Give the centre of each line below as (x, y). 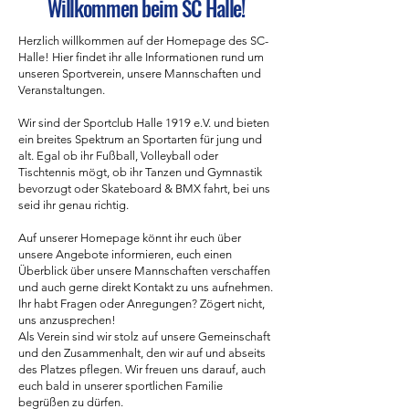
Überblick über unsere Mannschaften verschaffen (144, 271)
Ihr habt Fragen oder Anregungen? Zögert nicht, (142, 304)
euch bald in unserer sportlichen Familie (121, 386)
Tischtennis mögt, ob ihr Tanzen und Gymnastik (140, 172)
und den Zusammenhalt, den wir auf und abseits (142, 353)
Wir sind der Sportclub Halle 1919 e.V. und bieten (144, 123)
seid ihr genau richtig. (73, 205)
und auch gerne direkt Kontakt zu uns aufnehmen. (146, 287)
